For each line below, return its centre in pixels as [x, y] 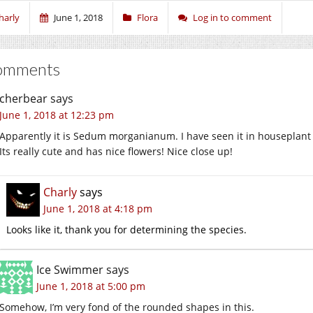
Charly [60, 192]
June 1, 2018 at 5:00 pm [91, 286]
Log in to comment [232, 17]
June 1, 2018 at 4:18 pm [98, 208]
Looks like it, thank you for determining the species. [126, 229]
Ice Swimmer [70, 269]
